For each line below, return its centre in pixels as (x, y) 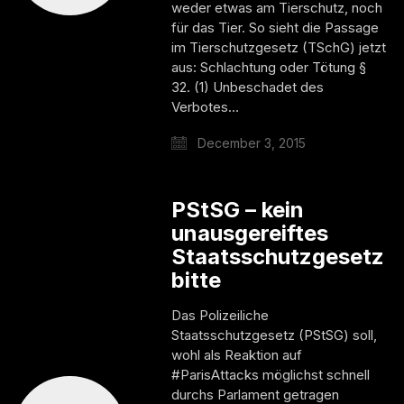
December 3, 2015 (250, 142)
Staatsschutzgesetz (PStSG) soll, (275, 335)
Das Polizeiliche (220, 315)
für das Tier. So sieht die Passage (275, 27)
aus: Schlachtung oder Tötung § (269, 67)
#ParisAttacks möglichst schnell (271, 374)
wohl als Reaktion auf (237, 354)
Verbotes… (206, 106)
